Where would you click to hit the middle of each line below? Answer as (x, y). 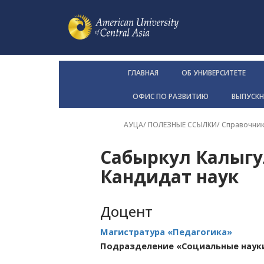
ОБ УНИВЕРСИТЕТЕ (214, 73)
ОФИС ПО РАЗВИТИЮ (170, 97)
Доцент (126, 212)
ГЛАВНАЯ (143, 73)
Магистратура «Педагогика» (166, 232)
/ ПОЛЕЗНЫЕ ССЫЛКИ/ (182, 125)
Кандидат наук (169, 177)
